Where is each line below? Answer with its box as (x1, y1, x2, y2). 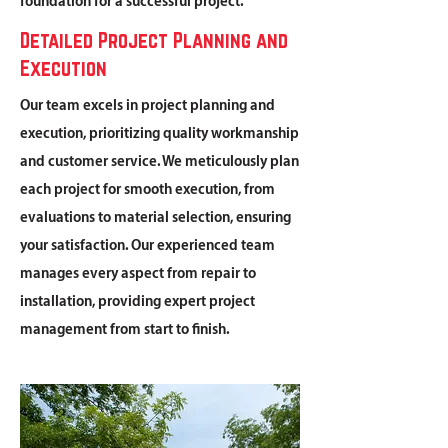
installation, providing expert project (20, 294, 255, 310)
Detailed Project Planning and (20, 28, 288, 52)
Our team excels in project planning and (20, 98, 275, 114)
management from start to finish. (20, 322, 230, 338)
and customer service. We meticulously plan (20, 154, 299, 170)
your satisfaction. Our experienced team (20, 238, 275, 254)
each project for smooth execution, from (20, 182, 275, 198)
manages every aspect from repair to (20, 266, 256, 282)
